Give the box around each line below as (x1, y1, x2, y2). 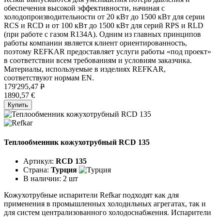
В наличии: (23, 174, 63, 183)
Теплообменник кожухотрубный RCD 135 (4, 138, 150, 146)
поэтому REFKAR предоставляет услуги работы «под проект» (4, 47, 211, 56)
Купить (8, 101, 28, 109)
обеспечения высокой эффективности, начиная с (4, 4, 165, 13)
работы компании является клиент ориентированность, (4, 39, 187, 47)
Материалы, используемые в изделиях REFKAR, (4, 65, 166, 74)
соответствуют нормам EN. (4, 74, 94, 82)
